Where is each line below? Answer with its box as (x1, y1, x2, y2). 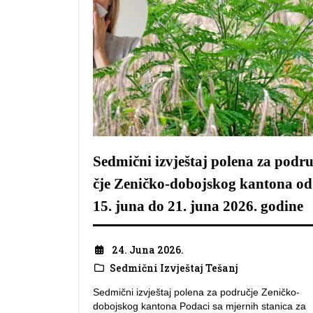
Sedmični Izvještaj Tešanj (109, 261, 238, 275)
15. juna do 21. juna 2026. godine (93, 198, 303, 215)
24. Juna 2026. (111, 242, 184, 256)
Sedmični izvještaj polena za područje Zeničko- (93, 286, 300, 298)
